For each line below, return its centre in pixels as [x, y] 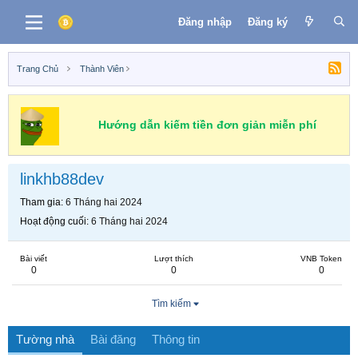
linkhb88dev [62, 179]
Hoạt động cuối [53, 221]
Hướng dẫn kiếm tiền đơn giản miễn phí [207, 125]
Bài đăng [113, 339]
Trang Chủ [38, 69]
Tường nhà [45, 339]
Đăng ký [267, 22]
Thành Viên [101, 69]
